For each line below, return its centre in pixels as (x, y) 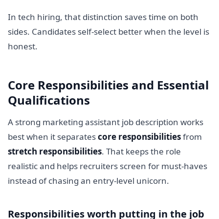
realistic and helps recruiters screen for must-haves (108, 166)
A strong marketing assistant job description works (106, 122)
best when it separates (53, 136)
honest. (23, 46)
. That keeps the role (141, 151)
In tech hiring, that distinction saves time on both (103, 17)
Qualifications (49, 100)
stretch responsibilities (55, 151)
